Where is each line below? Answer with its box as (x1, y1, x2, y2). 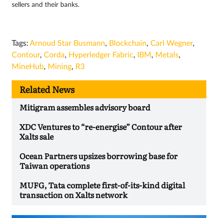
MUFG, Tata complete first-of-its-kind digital (19, 179, 185, 191)
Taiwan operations (19, 160, 91, 172)
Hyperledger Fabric (69, 51, 133, 59)
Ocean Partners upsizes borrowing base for (19, 150, 178, 162)
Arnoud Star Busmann (30, 39, 105, 48)
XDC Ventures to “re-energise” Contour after (19, 121, 182, 133)
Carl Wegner (150, 39, 193, 48)
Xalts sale (19, 130, 55, 143)
